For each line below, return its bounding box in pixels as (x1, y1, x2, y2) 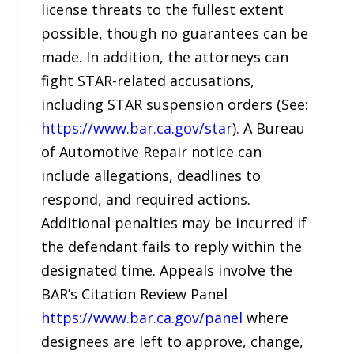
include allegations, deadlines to (41, 165, 262, 185)
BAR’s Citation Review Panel (41, 284, 228, 303)
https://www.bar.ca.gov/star (41, 118, 233, 137)
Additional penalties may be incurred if (41, 213, 307, 232)
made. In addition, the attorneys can (41, 47, 289, 66)
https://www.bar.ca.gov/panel (41, 307, 243, 327)
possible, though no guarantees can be (41, 23, 309, 43)
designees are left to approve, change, (41, 331, 304, 351)
